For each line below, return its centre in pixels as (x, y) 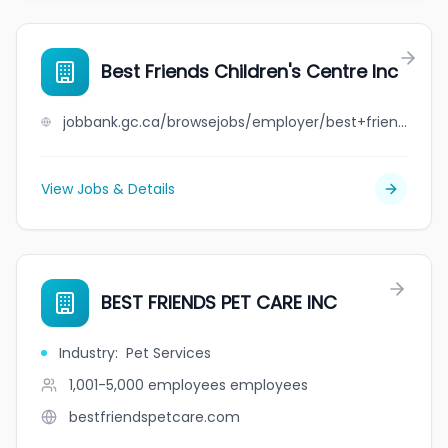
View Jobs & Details (108, 189)
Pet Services (168, 353)
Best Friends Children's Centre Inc (249, 71)
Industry (87, 353)
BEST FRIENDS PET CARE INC (219, 302)
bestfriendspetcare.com (154, 417)
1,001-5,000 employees (147, 385)
